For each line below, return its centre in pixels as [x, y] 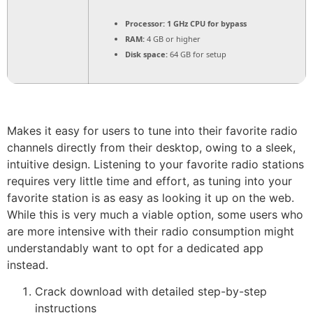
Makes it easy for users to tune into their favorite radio [152, 130]
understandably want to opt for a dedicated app [135, 248]
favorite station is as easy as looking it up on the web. [151, 197]
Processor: [145, 23]
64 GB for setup [197, 54]
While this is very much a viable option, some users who [155, 214]
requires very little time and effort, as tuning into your [150, 181]
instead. [28, 264]
